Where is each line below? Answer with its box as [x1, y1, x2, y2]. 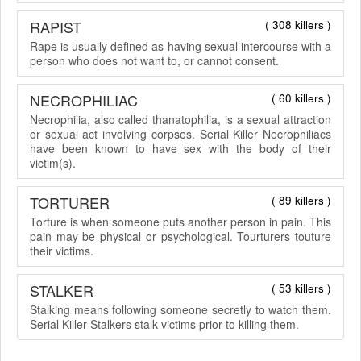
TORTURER [30, 191, 110, 213]
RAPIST [30, 15, 81, 37]
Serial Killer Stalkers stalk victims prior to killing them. [30, 315, 299, 332]
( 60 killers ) [272, 89, 331, 106]
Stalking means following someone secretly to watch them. [30, 301, 331, 317]
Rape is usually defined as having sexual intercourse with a [30, 37, 331, 54]
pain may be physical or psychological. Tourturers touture [30, 227, 331, 244]
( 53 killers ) [272, 280, 331, 296]
